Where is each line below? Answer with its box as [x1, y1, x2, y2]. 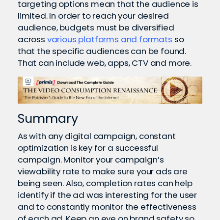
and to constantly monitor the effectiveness [18, 200, 196, 213]
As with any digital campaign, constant [18, 130, 176, 142]
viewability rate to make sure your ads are [18, 165, 188, 177]
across [18, 33, 47, 45]
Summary [18, 110, 78, 127]
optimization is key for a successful [18, 141, 158, 154]
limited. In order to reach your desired [18, 9, 169, 22]
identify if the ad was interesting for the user [18, 189, 197, 201]
